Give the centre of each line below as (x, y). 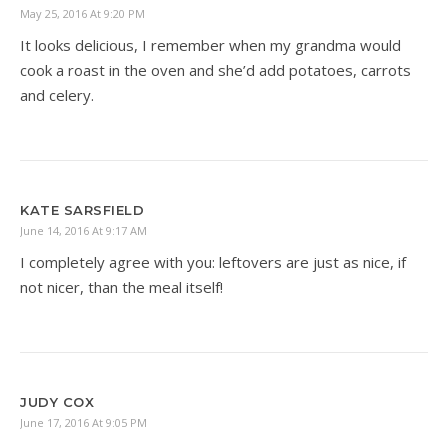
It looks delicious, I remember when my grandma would (210, 44)
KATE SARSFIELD (82, 209)
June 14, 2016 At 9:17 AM (83, 230)
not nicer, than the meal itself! (121, 286)
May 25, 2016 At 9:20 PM (82, 13)
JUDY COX (57, 401)
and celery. (57, 94)
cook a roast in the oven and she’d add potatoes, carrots (215, 69)
